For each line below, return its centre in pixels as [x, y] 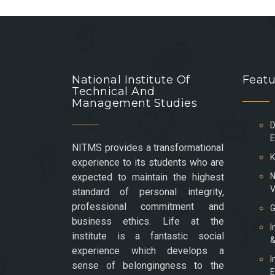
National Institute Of [131, 80]
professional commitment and [148, 207]
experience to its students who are [148, 163]
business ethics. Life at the [148, 222]
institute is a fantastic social [148, 236]
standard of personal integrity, [148, 192]
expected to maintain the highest [148, 177]
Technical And [114, 92]
